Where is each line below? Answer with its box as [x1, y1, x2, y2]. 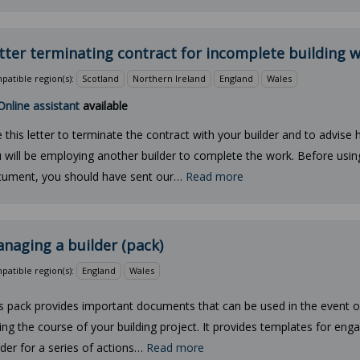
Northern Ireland [133, 72, 206, 84]
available [80, 98, 128, 113]
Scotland [82, 72, 119, 84]
